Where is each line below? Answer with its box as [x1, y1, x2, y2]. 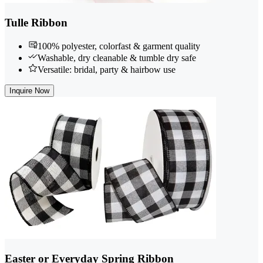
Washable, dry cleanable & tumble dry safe [38, 53, 196, 63]
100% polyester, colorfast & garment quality [38, 41, 200, 52]
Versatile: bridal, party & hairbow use [38, 65, 176, 75]
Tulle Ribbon [5, 16, 68, 29]
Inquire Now [9, 86, 49, 96]
